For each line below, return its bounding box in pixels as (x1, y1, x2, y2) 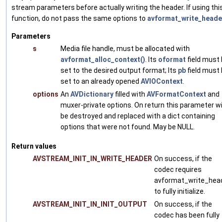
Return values (11, 142, 56, 151)
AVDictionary (70, 90, 113, 99)
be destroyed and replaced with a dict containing (60, 112, 215, 120)
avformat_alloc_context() (60, 55, 145, 64)
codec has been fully (154, 211, 220, 220)
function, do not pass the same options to (11, 14, 147, 23)
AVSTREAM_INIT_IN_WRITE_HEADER (33, 155, 152, 163)
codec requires (154, 166, 202, 174)
